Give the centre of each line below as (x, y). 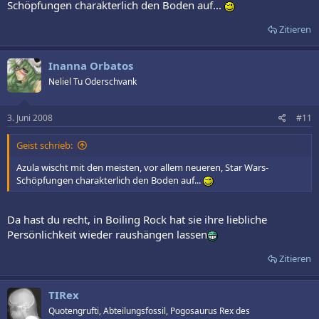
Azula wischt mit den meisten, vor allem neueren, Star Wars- (142, 168)
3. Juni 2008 (30, 118)
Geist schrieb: (45, 146)
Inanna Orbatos (91, 65)
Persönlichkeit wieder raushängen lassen (107, 234)
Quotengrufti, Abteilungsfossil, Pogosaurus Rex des (149, 310)
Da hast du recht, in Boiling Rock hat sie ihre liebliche (137, 219)
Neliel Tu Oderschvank (93, 81)
